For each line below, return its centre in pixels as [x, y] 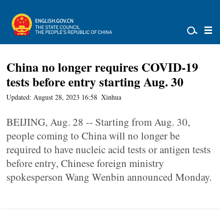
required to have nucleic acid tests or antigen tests [109, 149]
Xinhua [111, 97]
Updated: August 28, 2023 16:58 [52, 97]
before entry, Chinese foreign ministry [85, 163]
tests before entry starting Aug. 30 [95, 82]
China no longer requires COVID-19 [103, 67]
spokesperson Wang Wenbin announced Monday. [109, 177]
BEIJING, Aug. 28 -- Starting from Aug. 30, [98, 122]
